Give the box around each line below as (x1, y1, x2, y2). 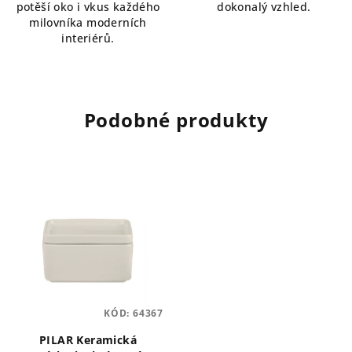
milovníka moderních (29, 14, 147, 30)
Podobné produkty (83, 106, 269, 133)
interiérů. (61, 30, 115, 46)
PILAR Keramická (39, 332, 137, 347)
